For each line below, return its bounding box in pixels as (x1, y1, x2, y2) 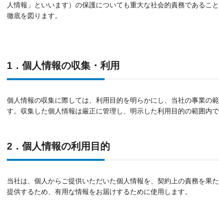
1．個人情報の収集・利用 (7, 60, 120, 71)
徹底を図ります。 (7, 12, 62, 20)
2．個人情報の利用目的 (7, 141, 110, 152)
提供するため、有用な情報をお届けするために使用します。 (7, 188, 192, 196)
